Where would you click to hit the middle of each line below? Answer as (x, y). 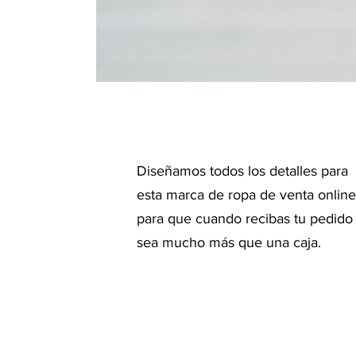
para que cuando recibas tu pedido (245, 219)
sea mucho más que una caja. (229, 242)
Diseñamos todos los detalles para (242, 171)
